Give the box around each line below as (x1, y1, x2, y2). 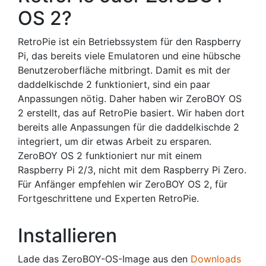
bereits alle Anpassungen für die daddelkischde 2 (18, 121, 239, 133)
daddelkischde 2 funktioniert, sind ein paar (18, 78, 210, 90)
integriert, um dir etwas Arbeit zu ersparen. (18, 135, 211, 147)
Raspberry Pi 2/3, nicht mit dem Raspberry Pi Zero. (18, 164, 246, 176)
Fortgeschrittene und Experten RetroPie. (18, 192, 199, 204)
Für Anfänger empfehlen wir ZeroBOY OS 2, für (18, 178, 227, 190)
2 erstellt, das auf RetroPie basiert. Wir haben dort (18, 107, 245, 119)
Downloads (191, 253, 241, 265)
